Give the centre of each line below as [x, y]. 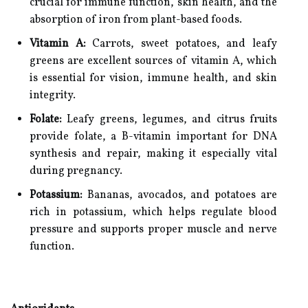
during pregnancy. [76, 171]
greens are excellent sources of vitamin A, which [153, 61]
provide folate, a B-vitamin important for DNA [153, 137]
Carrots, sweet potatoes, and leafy [181, 44]
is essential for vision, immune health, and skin [153, 78]
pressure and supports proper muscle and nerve [153, 230]
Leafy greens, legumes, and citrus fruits [169, 120]
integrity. [53, 96]
